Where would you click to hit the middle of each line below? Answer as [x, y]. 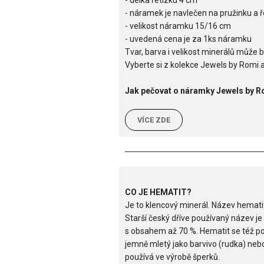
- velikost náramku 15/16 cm [178, 26]
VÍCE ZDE [154, 120]
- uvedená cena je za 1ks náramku [188, 39]
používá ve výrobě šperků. [172, 257]
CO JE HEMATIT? [158, 192]
